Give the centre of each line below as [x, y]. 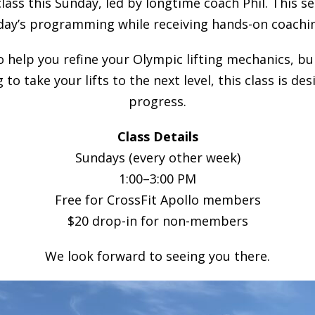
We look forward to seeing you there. [157, 256]
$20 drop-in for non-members [157, 221]
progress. [157, 101]
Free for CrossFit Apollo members [157, 200]
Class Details [157, 136]
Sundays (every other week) [157, 157]
